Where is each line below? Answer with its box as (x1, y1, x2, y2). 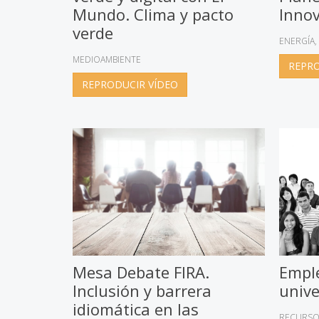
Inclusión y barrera (73, 280, 211, 302)
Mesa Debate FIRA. (73, 261, 209, 283)
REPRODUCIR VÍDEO (82, 78, 178, 92)
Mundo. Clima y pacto (73, 4, 234, 26)
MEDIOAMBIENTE (73, 53, 141, 66)
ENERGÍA (279, 35, 315, 48)
